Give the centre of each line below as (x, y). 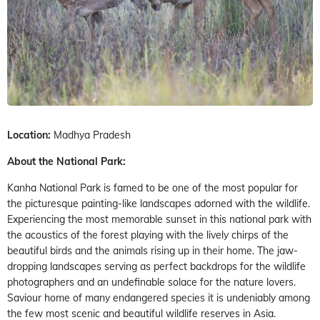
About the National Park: (66, 162)
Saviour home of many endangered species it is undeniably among (159, 298)
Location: (29, 135)
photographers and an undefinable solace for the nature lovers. (151, 282)
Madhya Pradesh (91, 135)
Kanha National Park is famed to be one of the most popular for (152, 188)
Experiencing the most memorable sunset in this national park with (159, 220)
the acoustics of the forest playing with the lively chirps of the (148, 235)
